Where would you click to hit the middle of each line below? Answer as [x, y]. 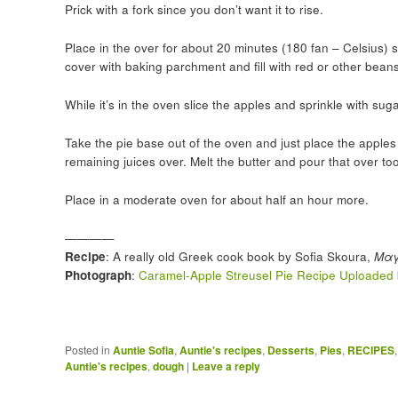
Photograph [98, 275]
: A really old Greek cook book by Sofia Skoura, [239, 256]
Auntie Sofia [143, 350]
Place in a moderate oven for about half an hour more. [216, 199]
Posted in [87, 349]
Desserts [291, 350]
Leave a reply [226, 366]
